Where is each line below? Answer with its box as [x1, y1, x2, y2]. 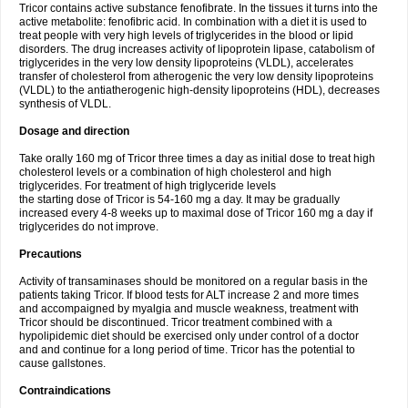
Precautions [19, 248, 82, 260]
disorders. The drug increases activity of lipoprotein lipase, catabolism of [19, 43, 374, 56]
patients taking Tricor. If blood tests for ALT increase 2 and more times [19, 289, 359, 301]
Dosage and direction [19, 125, 129, 138]
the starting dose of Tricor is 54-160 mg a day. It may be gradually [19, 193, 340, 206]
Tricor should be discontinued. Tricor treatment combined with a [19, 316, 332, 329]
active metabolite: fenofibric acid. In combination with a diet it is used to [19, 15, 367, 28]
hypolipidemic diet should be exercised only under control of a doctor [19, 330, 359, 342]
